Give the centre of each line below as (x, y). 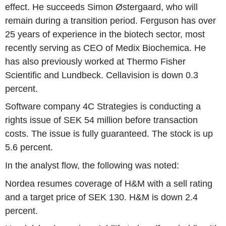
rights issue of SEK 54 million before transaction (101, 120)
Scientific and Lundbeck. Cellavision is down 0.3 (102, 75)
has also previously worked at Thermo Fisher (95, 61)
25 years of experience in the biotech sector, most (105, 34)
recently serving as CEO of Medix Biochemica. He (105, 48)
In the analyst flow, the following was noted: (92, 165)
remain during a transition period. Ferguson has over (110, 20)
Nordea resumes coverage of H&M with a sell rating (109, 183)
